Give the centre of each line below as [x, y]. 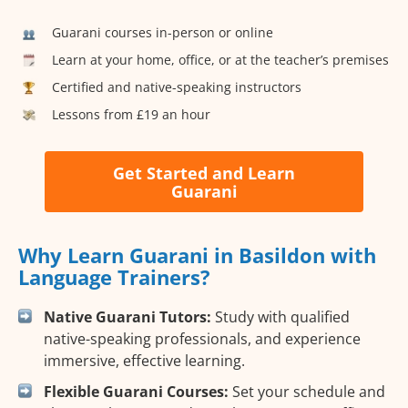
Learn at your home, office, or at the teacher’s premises [220, 59]
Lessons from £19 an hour [131, 114]
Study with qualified [280, 317]
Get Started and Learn [204, 173]
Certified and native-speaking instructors [177, 87]
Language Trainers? [114, 277]
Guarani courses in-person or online [163, 32]
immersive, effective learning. [144, 361]
